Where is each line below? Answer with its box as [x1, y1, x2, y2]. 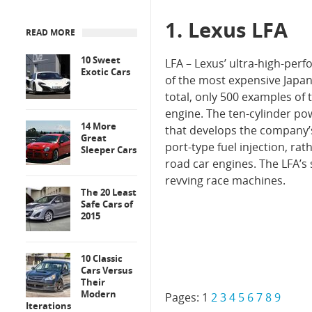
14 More [81, 120, 116, 132]
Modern [81, 288, 116, 300]
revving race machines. [165, 173, 286, 188]
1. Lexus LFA [165, 16, 288, 43]
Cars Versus [81, 264, 132, 276]
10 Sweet [81, 54, 120, 66]
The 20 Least [81, 186, 136, 198]
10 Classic [81, 252, 123, 265]
